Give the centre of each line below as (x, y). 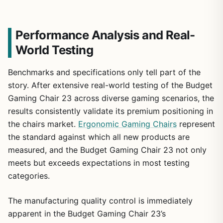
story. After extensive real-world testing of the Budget (110, 85)
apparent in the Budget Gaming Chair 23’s (87, 214)
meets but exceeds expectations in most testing (99, 163)
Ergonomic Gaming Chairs (127, 124)
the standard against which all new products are (99, 137)
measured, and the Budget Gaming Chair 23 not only (107, 150)
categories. (29, 176)
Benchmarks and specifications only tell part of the (104, 72)
